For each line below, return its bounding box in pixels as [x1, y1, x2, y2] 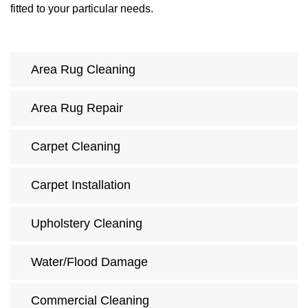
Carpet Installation [31, 178, 131, 192]
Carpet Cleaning [31, 140, 120, 154]
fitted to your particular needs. [10, 3, 153, 15]
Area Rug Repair [31, 101, 123, 115]
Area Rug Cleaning [31, 63, 135, 77]
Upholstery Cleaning [31, 217, 142, 231]
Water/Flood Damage [31, 255, 148, 269]
